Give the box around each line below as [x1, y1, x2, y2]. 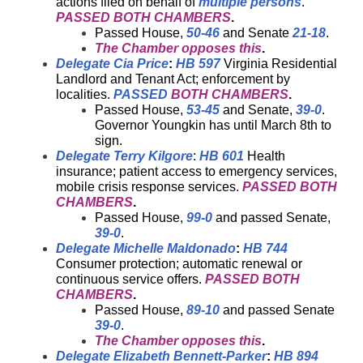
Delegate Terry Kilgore [56, 149, 193, 163]
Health [244, 149, 285, 163]
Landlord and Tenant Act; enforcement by [56, 72, 290, 86]
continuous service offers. [56, 272, 205, 286]
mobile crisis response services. [56, 180, 242, 194]
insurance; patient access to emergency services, [56, 164, 337, 178]
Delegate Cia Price [56, 57, 169, 70]
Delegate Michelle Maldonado [56, 241, 236, 255]
